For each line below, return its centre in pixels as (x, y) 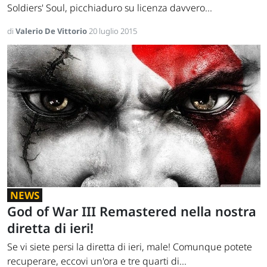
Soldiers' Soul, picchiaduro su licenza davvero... (110, 8)
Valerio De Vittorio (52, 31)
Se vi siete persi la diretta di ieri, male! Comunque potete (130, 247)
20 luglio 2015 (113, 31)
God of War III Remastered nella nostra (132, 212)
